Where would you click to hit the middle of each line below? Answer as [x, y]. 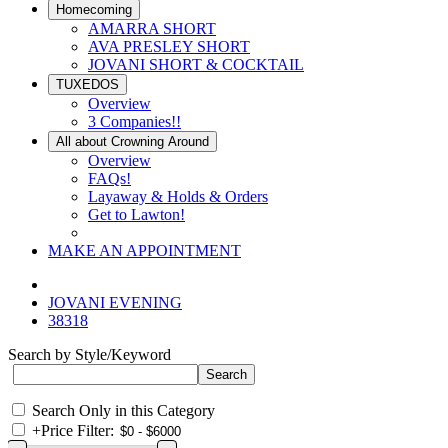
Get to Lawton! [136, 214]
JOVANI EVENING [115, 302]
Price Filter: [77, 430]
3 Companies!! [134, 121]
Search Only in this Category [123, 410]
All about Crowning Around [132, 141]
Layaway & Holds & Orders [178, 196]
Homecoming [94, 9]
